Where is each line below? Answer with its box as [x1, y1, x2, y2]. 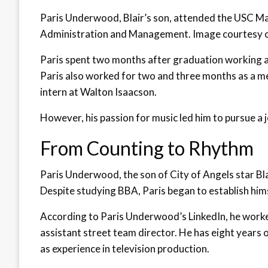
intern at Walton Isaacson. [40, 86, 157, 99]
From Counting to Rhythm [40, 136, 254, 160]
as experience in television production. [40, 242, 209, 255]
